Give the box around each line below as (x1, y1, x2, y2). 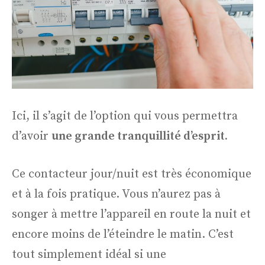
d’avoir (12, 129, 51, 144)
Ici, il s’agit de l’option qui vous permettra (12, 109, 238, 124)
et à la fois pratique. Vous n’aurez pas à (12, 187, 221, 202)
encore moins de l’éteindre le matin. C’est (12, 227, 234, 243)
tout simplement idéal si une (12, 247, 166, 263)
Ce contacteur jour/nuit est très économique (12, 167, 251, 182)
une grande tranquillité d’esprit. (51, 129, 228, 144)
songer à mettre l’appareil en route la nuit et (12, 207, 251, 222)
